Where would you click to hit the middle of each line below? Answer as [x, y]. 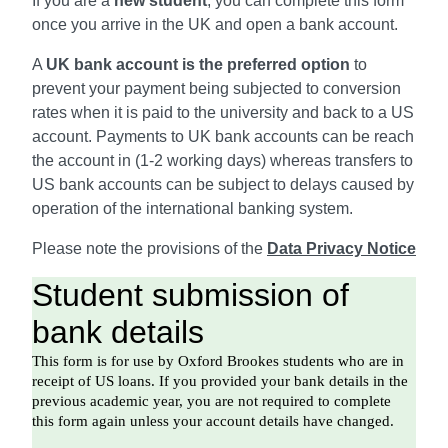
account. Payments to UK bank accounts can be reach [223, 136]
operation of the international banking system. [192, 208]
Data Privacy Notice [341, 248]
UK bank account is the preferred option [198, 64]
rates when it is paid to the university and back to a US [223, 112]
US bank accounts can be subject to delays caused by [223, 184]
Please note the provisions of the [149, 248]
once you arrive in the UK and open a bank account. [215, 24]
